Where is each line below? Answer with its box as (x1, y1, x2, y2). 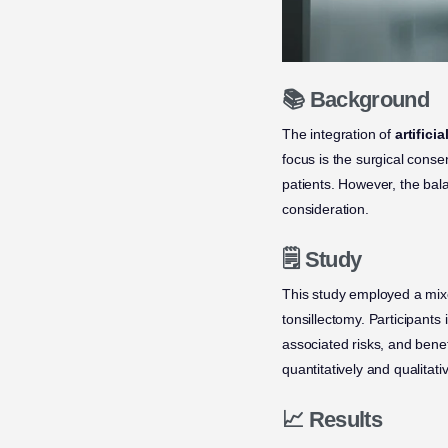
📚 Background (282, 87, 430, 113)
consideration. (282, 201, 369, 218)
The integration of (282, 126, 395, 143)
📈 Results (282, 407, 383, 433)
